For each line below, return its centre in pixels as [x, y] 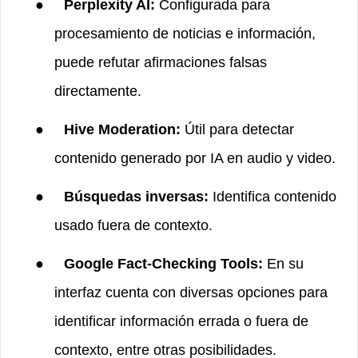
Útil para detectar [239, 129]
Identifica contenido [274, 196]
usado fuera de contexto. [133, 225]
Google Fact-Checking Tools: [163, 263]
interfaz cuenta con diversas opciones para [191, 292]
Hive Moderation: [124, 129]
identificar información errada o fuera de [181, 321]
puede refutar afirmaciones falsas [161, 62]
